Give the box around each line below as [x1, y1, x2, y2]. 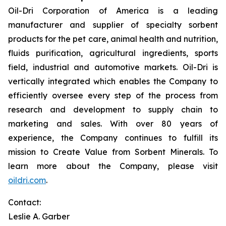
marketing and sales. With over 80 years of [8, 119, 218, 129]
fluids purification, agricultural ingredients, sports [8, 48, 218, 58]
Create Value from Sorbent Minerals [53, 147, 203, 157]
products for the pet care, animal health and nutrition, [8, 34, 218, 44]
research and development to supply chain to [8, 104, 218, 115]
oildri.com [8, 175, 46, 185]
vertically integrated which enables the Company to [8, 76, 218, 86]
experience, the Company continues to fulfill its [8, 133, 218, 143]
